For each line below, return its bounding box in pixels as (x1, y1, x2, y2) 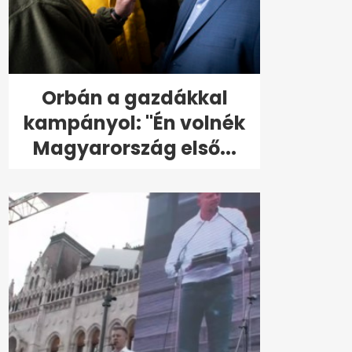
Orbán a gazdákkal (41, 85, 228, 112)
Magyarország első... (32, 135, 236, 162)
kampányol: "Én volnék (24, 110, 245, 137)
